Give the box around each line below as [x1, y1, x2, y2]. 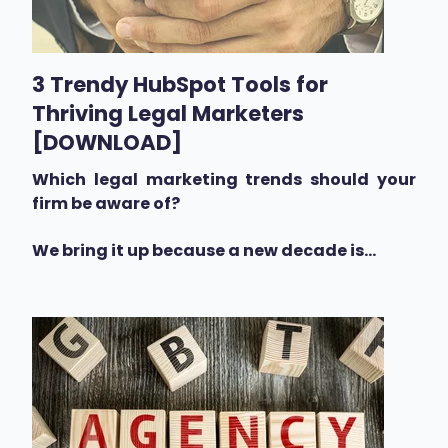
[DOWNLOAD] [32, 128, 182, 158]
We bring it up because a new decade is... [32, 238, 376, 262]
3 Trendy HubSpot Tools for [32, 70, 328, 100]
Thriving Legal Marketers [32, 99, 304, 129]
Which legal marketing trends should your [32, 168, 416, 192]
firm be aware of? [32, 192, 180, 216]
